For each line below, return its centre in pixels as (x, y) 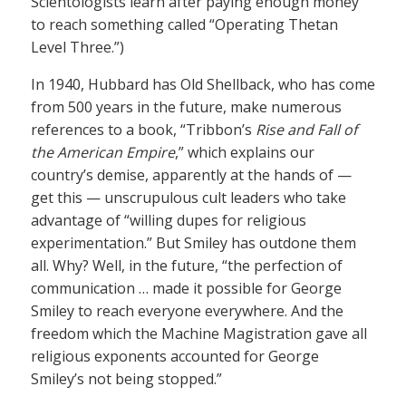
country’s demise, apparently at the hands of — (191, 175)
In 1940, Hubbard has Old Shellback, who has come (203, 85)
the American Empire (103, 153)
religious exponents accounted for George (175, 357)
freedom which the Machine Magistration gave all (199, 334)
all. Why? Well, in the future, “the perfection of (187, 266)
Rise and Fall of (306, 130)
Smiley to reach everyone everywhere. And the (187, 311)
